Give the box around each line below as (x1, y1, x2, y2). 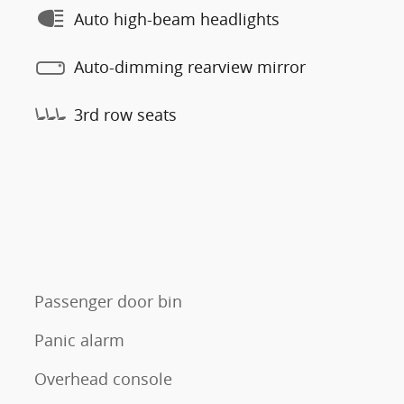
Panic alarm (34, 329, 124, 351)
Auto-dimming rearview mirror (74, 55, 306, 78)
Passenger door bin (34, 290, 182, 312)
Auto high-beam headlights (74, 7, 280, 30)
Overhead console (34, 368, 172, 390)
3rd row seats (74, 103, 177, 125)
